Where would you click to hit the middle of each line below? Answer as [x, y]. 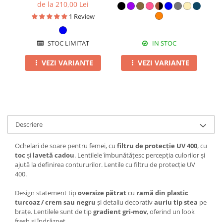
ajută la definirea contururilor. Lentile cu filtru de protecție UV [105, 165]
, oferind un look [171, 212]
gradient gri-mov [120, 212]
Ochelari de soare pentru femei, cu [66, 146]
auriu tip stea [176, 202]
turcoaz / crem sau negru [55, 202]
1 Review [82, 17]
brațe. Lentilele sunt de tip [54, 212]
